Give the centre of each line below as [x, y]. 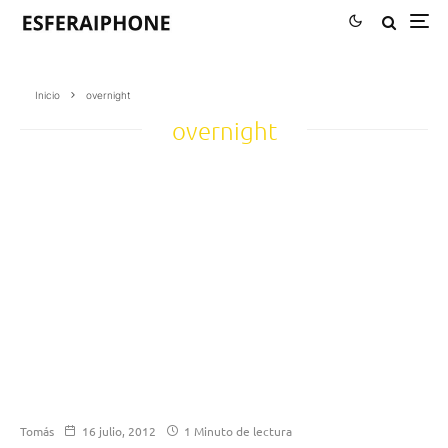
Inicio [47, 94]
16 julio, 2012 [119, 430]
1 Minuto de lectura [236, 430]
